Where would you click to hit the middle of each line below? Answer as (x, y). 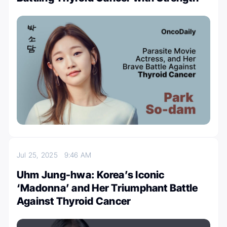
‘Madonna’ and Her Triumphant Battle (107, 188)
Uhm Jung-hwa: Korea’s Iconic (91, 175)
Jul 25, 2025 (41, 155)
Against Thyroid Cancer (74, 201)
